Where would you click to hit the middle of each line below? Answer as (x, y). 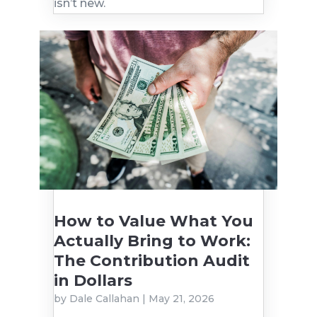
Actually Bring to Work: (152, 241)
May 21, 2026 (181, 298)
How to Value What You (153, 221)
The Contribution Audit (151, 260)
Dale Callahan (104, 298)
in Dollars (93, 280)
